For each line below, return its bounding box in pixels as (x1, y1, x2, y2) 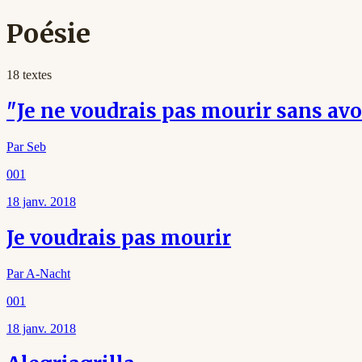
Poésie (6, 18, 90, 51)
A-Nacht (26, 266, 70, 280)
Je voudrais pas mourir (6, 225, 231, 250)
